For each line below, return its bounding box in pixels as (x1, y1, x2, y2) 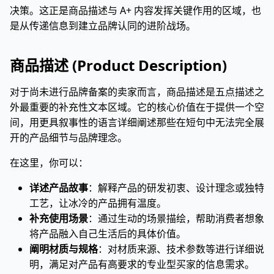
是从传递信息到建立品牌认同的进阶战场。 (10, 19, 196, 32)
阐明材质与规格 (29, 242, 98, 256)
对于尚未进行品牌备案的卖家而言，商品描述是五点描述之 (10, 85, 264, 98)
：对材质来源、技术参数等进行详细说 (98, 242, 264, 256)
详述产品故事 (29, 181, 88, 194)
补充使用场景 (29, 212, 88, 225)
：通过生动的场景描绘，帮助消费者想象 (88, 212, 264, 225)
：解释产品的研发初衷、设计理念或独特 (88, 181, 264, 194)
